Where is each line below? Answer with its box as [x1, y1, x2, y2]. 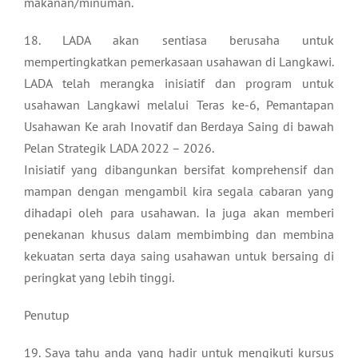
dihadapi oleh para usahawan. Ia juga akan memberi [24, 204, 334, 221]
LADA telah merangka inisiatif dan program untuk [24, 74, 334, 91]
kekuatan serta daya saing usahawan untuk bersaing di [24, 247, 334, 264]
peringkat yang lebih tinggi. [24, 268, 174, 285]
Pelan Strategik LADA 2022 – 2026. [24, 139, 214, 156]
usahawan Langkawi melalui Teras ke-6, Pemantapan [24, 96, 334, 113]
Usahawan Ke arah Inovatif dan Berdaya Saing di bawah [24, 117, 334, 134]
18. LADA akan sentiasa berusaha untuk [24, 31, 334, 48]
